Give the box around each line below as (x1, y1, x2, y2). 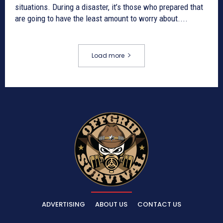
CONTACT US (137, 200, 181, 210)
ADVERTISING (42, 200, 85, 210)
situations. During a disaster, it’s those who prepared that (15, 2, 203, 12)
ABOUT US (95, 200, 127, 210)
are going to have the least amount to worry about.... (15, 13, 188, 24)
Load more (92, 51, 124, 60)
